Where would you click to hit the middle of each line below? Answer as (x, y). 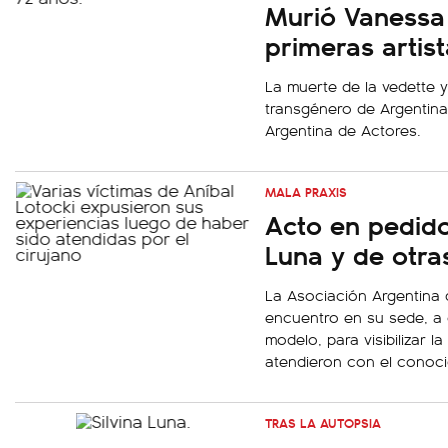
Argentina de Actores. (343, 130)
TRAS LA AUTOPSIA (323, 423)
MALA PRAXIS (306, 192)
